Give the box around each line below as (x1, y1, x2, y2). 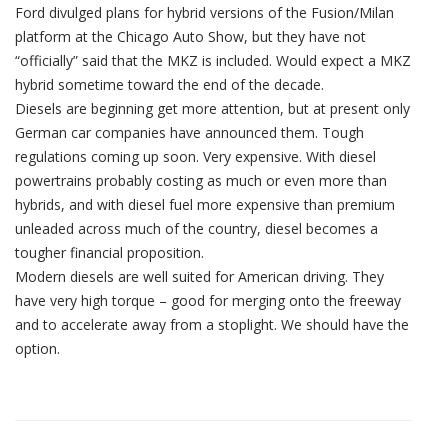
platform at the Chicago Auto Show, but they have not (15, 26, 366, 46)
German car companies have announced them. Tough (15, 122, 364, 142)
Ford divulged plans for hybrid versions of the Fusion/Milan (15, 2, 394, 22)
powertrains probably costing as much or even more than (15, 170, 387, 190)
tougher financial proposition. (15, 242, 204, 262)
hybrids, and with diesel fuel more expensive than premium (15, 194, 395, 214)
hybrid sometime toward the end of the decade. (15, 74, 324, 94)
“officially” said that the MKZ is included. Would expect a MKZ (15, 50, 411, 70)
